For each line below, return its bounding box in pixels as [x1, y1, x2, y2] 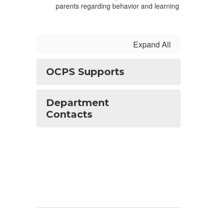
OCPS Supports [46, 66, 124, 77]
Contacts [46, 108, 93, 120]
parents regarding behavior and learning [56, 1, 179, 11]
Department [46, 97, 109, 108]
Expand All [133, 39, 171, 50]
